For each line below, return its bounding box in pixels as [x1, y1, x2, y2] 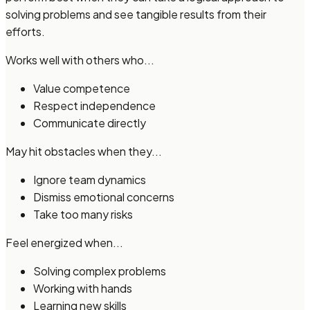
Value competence [33, 81, 130, 95]
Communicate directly [33, 116, 146, 130]
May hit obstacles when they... [6, 144, 162, 158]
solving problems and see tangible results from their [6, 7, 266, 21]
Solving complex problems [33, 264, 166, 278]
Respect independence [33, 98, 156, 113]
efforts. [6, 24, 45, 39]
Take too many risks [33, 207, 133, 221]
